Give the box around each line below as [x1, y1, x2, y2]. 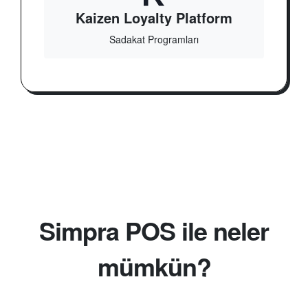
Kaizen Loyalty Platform [76, 7, 232, 27]
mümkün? [97, 247, 211, 284]
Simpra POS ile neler [39, 212, 269, 248]
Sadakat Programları [109, 32, 199, 46]
